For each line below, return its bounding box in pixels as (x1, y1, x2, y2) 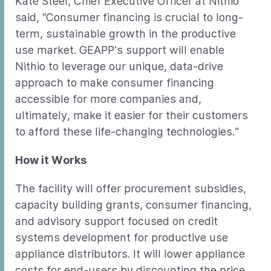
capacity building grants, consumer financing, (15, 198, 252, 211)
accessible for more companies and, (15, 93, 201, 105)
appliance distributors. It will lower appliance (15, 247, 245, 260)
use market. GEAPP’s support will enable (15, 44, 224, 56)
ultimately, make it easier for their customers (15, 109, 248, 122)
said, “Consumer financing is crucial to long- (15, 11, 243, 24)
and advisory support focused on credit (15, 215, 218, 227)
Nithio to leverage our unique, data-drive (15, 60, 223, 73)
